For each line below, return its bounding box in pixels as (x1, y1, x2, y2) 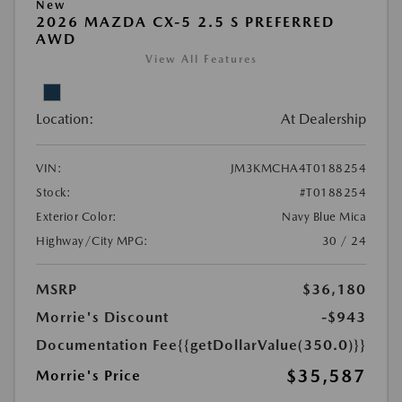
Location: (36, 109, 94, 127)
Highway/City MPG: (36, 233, 149, 248)
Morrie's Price (36, 366, 141, 384)
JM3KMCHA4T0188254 (230, 161, 366, 175)
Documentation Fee (36, 336, 178, 354)
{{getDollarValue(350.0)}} (178, 336, 366, 354)
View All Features (144, 52, 258, 66)
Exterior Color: (36, 209, 118, 223)
